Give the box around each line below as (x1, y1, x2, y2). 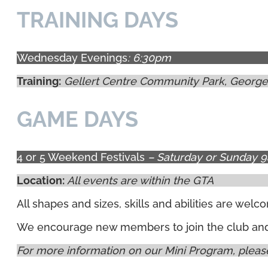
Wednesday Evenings (17, 51, 127, 64)
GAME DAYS (17, 106, 138, 132)
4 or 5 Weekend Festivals (17, 150, 148, 163)
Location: (17, 173, 67, 187)
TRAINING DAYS (17, 7, 178, 32)
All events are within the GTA (67, 173, 214, 187)
